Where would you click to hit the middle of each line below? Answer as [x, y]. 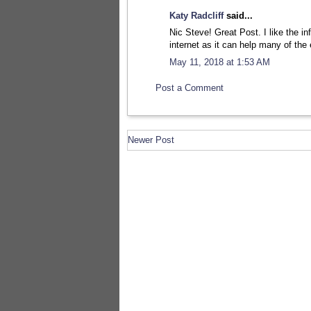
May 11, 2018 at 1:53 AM [220, 62]
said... [238, 15]
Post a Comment [190, 88]
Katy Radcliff [196, 15]
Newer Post [151, 140]
